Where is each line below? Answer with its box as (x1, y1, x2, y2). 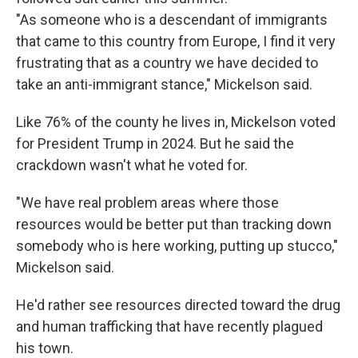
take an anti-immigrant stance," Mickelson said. (16, 76, 312, 93)
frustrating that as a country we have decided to (16, 54, 318, 71)
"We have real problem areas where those (16, 194, 279, 211)
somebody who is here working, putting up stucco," (16, 237, 338, 254)
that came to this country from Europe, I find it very (16, 33, 336, 50)
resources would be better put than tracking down (16, 216, 332, 233)
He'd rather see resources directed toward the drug (16, 296, 340, 313)
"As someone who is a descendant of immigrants (16, 11, 328, 28)
